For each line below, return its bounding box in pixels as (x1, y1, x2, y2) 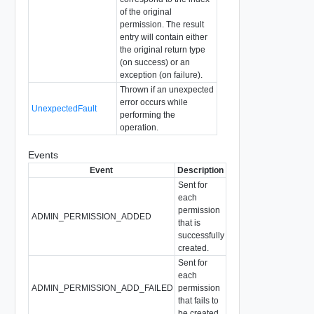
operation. (119, 122, 158, 132)
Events (27, 149, 58, 161)
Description (177, 165, 224, 175)
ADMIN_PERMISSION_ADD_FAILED (31, 282, 173, 293)
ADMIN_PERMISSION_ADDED (31, 211, 151, 221)
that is (177, 217, 200, 228)
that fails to (177, 295, 219, 306)
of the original (119, 6, 172, 17)
